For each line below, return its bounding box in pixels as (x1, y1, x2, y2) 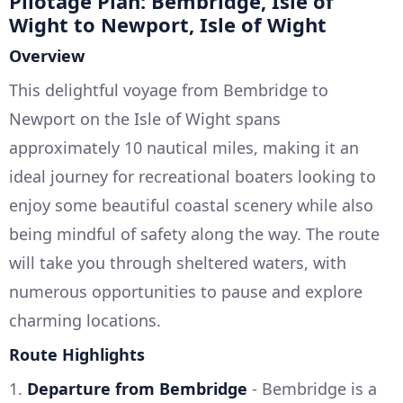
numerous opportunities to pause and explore (9, 281, 363, 302)
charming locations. (9, 309, 161, 331)
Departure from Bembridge (27, 378, 247, 399)
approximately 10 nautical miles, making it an (9, 137, 359, 158)
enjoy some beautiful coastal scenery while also (9, 194, 373, 216)
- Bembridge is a (247, 378, 377, 399)
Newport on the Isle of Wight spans (9, 108, 281, 130)
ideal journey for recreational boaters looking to (9, 166, 376, 187)
